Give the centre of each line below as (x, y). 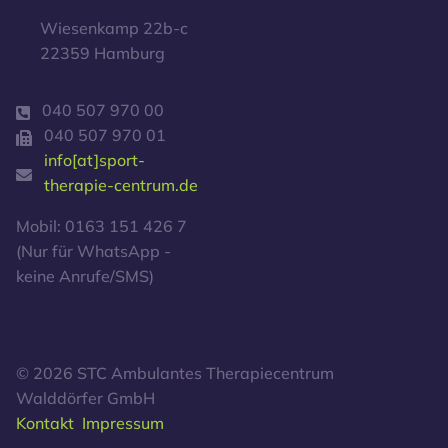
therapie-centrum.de (121, 185)
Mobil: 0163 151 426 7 (101, 226)
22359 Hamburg (102, 53)
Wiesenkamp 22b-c (114, 28)
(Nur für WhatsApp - (93, 251)
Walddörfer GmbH (85, 398)
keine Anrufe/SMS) (85, 276)
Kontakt (45, 423)
